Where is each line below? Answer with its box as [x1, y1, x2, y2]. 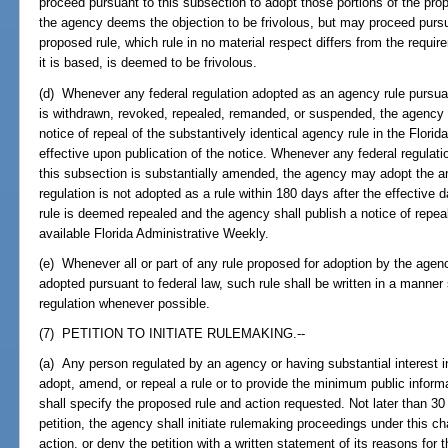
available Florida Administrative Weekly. [39, 225, 270, 241]
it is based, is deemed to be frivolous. [39, 55, 258, 71]
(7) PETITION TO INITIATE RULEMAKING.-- [39, 326, 306, 342]
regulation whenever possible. [39, 295, 211, 311]
